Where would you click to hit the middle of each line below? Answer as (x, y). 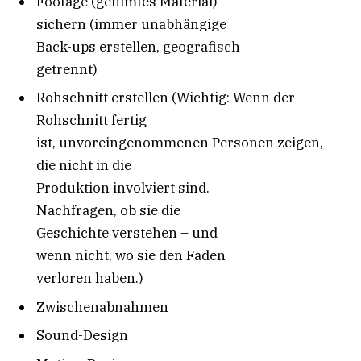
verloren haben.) (90, 278)
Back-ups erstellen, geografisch (138, 46)
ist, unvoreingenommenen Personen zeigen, (180, 143)
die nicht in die (84, 166)
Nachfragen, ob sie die (108, 211)
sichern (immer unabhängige (131, 24)
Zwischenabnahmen (102, 307)
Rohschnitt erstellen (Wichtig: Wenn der (166, 98)
